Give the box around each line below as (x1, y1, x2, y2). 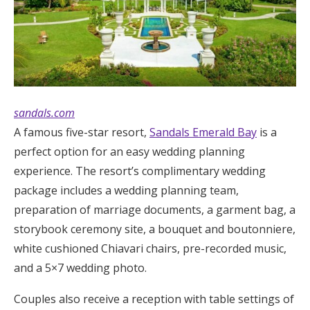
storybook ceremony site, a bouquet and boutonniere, (14, 221, 295, 237)
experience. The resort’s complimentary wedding (14, 163, 266, 179)
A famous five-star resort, (14, 124, 149, 140)
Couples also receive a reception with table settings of (14, 291, 294, 307)
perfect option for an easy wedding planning (14, 143, 245, 159)
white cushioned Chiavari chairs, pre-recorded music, (14, 240, 286, 256)
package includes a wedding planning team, (14, 182, 239, 198)
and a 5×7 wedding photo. (14, 259, 147, 275)
